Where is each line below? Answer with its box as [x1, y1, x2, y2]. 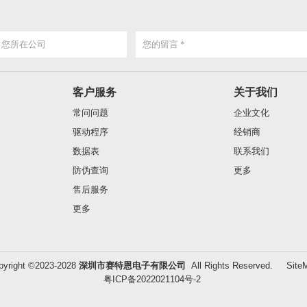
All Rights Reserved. [186, 260, 284, 271]
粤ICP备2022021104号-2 [103, 273, 201, 284]
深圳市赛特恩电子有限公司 [79, 260, 186, 271]
